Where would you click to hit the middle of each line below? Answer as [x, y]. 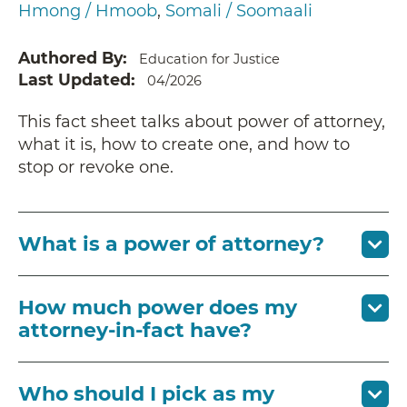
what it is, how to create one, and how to [184, 144]
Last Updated [74, 79]
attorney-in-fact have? [135, 330]
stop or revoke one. [96, 167]
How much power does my [158, 307]
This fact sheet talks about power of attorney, [202, 121]
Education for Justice [209, 59]
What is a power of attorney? [171, 243]
